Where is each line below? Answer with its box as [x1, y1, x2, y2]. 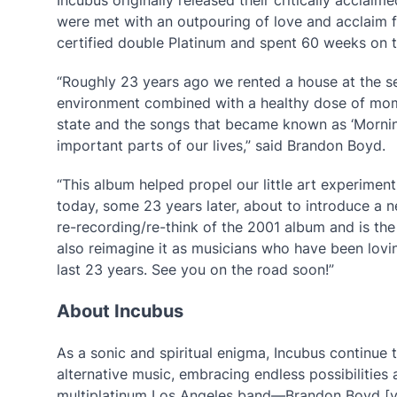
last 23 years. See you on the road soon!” [57, 260, 334, 278]
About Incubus [57, 300, 183, 322]
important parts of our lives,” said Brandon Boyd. [57, 136, 385, 154]
